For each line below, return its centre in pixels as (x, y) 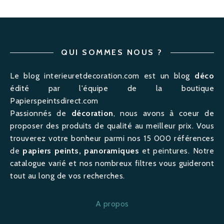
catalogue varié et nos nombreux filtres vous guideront (112, 163)
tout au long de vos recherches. (67, 175)
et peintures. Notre (177, 150)
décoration (92, 113)
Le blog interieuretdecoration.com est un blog (102, 75)
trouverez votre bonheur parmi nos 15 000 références (112, 138)
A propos (112, 203)
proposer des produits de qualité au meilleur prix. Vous (112, 125)
